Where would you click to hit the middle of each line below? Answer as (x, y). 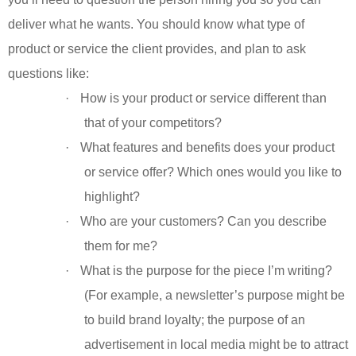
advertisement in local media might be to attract (216, 345)
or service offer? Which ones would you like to (213, 172)
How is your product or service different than (203, 99)
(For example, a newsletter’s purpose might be (215, 296)
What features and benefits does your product (207, 148)
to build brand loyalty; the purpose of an (195, 320)
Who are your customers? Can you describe (203, 222)
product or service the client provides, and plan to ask (157, 49)
